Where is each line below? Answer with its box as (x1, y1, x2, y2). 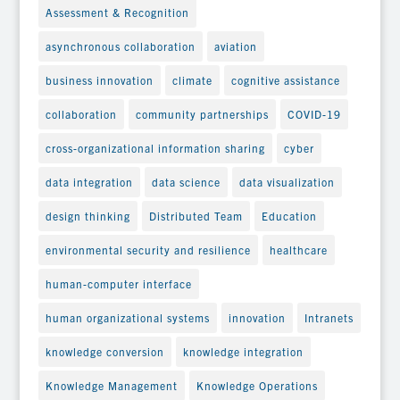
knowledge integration (182, 344, 304, 358)
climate (171, 72, 212, 87)
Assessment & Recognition (45, 4, 189, 19)
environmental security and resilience (45, 242, 251, 256)
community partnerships (135, 106, 269, 121)
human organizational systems (45, 310, 210, 324)
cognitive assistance (230, 72, 340, 87)
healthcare (269, 242, 328, 256)
